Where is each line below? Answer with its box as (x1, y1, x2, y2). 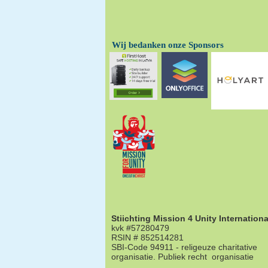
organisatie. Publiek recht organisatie (111, 252, 254, 262)
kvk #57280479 (111, 223, 169, 233)
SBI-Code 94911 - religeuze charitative (111, 242, 257, 252)
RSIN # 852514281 (111, 233, 184, 243)
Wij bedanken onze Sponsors (112, 40, 224, 50)
